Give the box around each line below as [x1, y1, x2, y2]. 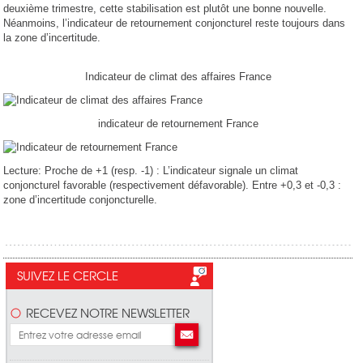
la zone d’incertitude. [3, 32, 101, 45]
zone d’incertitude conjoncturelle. [3, 194, 158, 207]
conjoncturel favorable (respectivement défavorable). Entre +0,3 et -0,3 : [3, 179, 342, 192]
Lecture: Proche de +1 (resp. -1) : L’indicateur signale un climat [3, 164, 299, 177]
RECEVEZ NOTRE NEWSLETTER [26, 304, 190, 322]
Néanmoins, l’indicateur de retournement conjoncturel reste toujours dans [3, 17, 346, 30]
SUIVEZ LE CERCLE [17, 267, 118, 284]
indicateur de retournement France [97, 117, 258, 130]
